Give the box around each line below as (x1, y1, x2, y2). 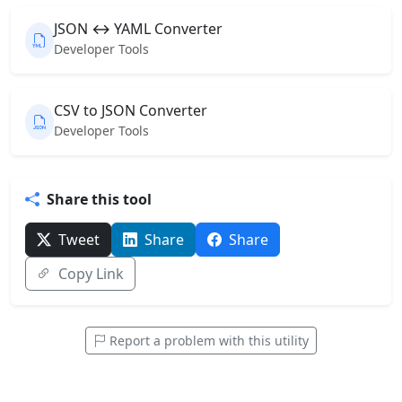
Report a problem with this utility (109, 332, 309, 349)
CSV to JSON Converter (54, 100, 207, 120)
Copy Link (58, 264, 124, 284)
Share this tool (47, 189, 152, 209)
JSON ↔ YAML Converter (54, 19, 223, 39)
